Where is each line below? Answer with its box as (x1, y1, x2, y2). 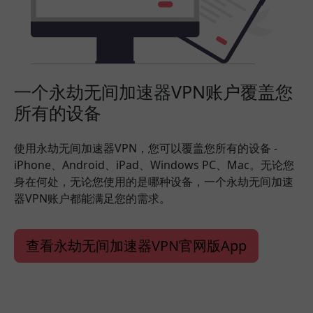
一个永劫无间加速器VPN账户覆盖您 (14, 79, 293, 103)
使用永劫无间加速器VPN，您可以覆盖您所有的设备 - (14, 140, 277, 156)
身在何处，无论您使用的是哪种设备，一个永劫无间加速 (14, 173, 293, 189)
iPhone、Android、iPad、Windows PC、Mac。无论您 (14, 156, 294, 173)
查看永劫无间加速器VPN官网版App (26, 235, 247, 255)
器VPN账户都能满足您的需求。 (14, 190, 170, 206)
